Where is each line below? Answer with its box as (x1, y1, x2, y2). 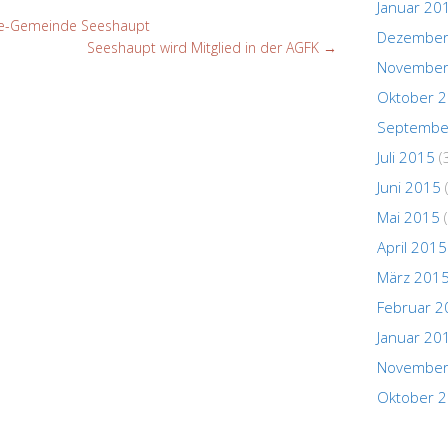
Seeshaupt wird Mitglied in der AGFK (87, 37, 323, 57)
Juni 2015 (377, 176, 441, 197)
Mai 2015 (377, 206, 440, 227)
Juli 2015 (377, 146, 435, 167)
